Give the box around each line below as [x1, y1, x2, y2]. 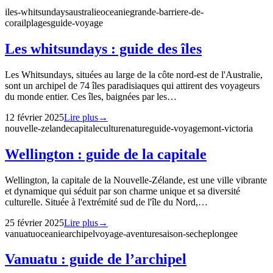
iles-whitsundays [5, 6, 69, 17]
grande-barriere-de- [130, 6, 204, 17]
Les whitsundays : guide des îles [5, 40, 202, 57]
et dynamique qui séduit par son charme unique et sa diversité [5, 185, 240, 196]
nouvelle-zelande [5, 122, 70, 133]
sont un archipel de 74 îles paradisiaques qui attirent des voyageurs [5, 80, 260, 91]
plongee [207, 228, 238, 239]
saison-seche [159, 228, 207, 239]
